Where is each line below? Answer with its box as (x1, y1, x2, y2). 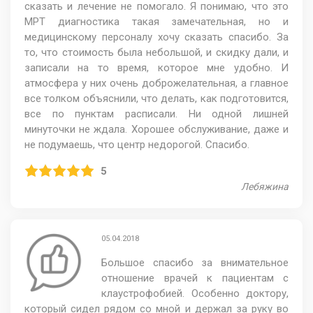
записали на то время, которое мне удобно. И (24, 61, 289, 74)
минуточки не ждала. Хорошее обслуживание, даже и (24, 122, 289, 136)
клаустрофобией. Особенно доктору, (101, 286, 289, 300)
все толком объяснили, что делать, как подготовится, (24, 92, 289, 105)
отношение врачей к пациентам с (101, 271, 289, 284)
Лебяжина (241, 180, 289, 192)
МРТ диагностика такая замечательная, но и (24, 15, 289, 28)
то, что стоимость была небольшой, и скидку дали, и (24, 45, 289, 59)
